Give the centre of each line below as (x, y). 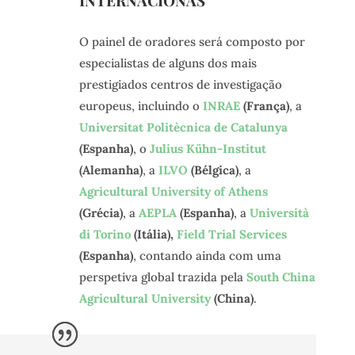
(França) (264, 105)
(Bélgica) (213, 170)
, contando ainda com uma (207, 255)
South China (281, 277)
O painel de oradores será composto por (192, 41)
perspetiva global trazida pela (162, 277)
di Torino (105, 234)
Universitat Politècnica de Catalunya (183, 127)
